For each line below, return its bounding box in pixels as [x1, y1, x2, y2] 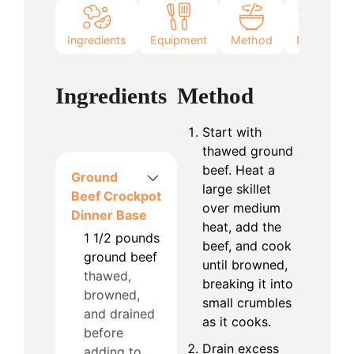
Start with [202, 123, 262, 140]
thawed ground [202, 142, 293, 159]
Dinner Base [71, 206, 147, 223]
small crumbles [202, 294, 292, 311]
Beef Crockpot [71, 187, 161, 204]
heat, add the [202, 218, 281, 235]
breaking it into [202, 275, 293, 292]
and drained [84, 305, 155, 322]
